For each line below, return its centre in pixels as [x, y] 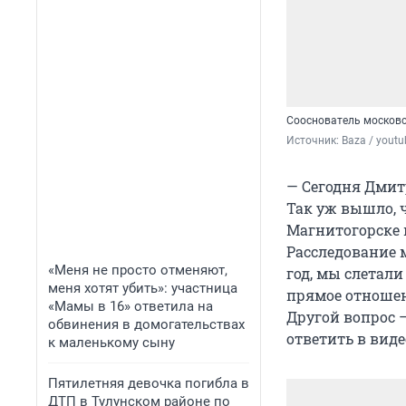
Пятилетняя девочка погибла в [149, 383]
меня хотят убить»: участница [143, 288]
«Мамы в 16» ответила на [130, 306]
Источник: [314, 141]
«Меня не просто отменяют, [138, 270]
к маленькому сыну [111, 343]
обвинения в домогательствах [146, 324]
